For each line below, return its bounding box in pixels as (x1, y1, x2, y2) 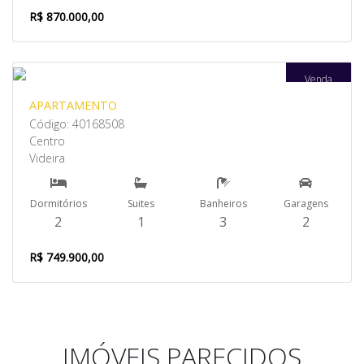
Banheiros (199, 197, 247, 210)
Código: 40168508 (29, 116, 124, 132)
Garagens (283, 197, 328, 210)
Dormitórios (29, 197, 87, 210)
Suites (127, 197, 154, 210)
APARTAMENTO (29, 97, 117, 113)
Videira (29, 150, 65, 166)
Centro (29, 133, 65, 149)
